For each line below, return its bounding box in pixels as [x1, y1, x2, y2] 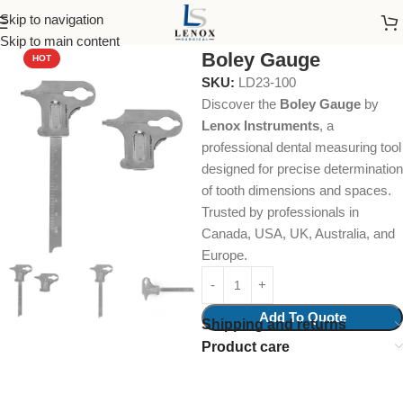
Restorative [155, 21, 222, 36]
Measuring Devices [226, 21, 345, 36]
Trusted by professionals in [201, 204, 359, 219]
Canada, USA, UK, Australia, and [201, 226, 395, 241]
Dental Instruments [40, 21, 151, 36]
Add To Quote [258, 309, 346, 325]
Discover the [201, 96, 280, 112]
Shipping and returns [201, 317, 346, 332]
